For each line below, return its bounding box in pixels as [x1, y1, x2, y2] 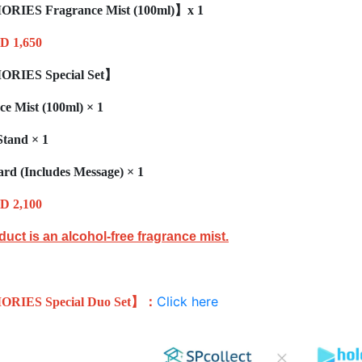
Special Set [45, 68, 104, 82]
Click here [157, 293, 218, 309]
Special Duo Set [45, 295, 131, 309]
